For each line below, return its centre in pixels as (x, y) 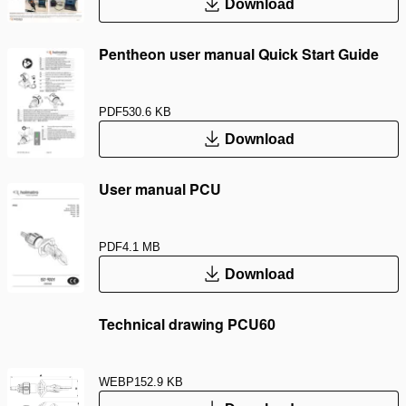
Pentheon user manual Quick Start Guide (239, 54)
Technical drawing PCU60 (187, 324)
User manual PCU (160, 189)
